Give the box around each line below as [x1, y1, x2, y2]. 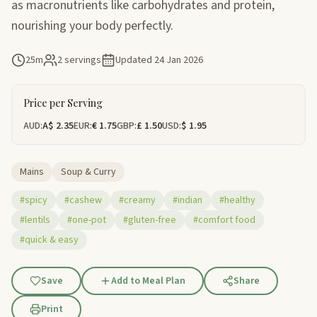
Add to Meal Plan [111, 273, 185, 288]
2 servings [57, 52, 101, 67]
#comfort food [193, 212, 255, 227]
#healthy [219, 192, 255, 207]
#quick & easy [20, 232, 79, 247]
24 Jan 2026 [154, 52, 203, 67]
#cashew [64, 192, 102, 207]
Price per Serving [23, 96, 103, 110]
